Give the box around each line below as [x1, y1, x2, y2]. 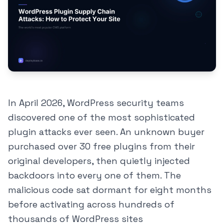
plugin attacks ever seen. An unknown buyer [8, 126, 204, 138]
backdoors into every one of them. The [8, 169, 181, 181]
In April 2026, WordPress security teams [8, 97, 184, 109]
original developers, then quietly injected [8, 155, 190, 167]
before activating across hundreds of [8, 198, 174, 210]
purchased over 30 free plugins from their [8, 140, 195, 152]
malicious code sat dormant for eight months [8, 184, 211, 196]
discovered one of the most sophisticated [8, 111, 195, 123]
